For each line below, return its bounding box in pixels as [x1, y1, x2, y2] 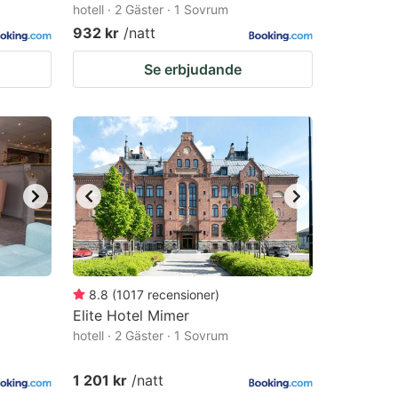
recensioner [147, 287, 215, 302]
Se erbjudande [144, 60, 242, 78]
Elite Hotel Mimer [73, 306, 189, 324]
